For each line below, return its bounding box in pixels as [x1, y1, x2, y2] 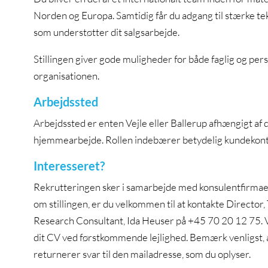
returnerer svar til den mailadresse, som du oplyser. [33, 248, 251, 261]
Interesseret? [33, 159, 105, 173]
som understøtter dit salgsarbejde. [33, 26, 179, 39]
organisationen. [33, 69, 99, 83]
